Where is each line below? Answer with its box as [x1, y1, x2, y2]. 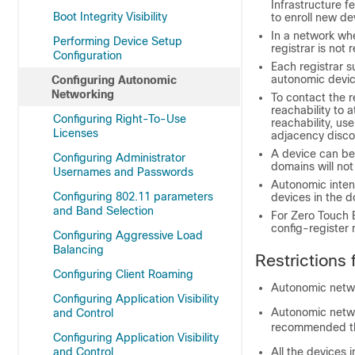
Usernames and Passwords [53, 166, 193, 178]
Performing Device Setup [53, 35, 182, 48]
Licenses [53, 127, 98, 139]
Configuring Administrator [53, 151, 185, 164]
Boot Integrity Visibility [53, 10, 167, 23]
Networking [52, 88, 114, 101]
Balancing [53, 243, 104, 256]
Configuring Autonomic [52, 74, 177, 86]
